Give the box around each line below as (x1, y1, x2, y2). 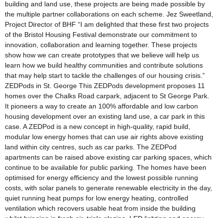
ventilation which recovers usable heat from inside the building (5, 204, 196, 212)
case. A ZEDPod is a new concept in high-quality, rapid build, (5, 122, 190, 130)
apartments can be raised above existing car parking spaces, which (5, 153, 212, 161)
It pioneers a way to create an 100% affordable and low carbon (5, 102, 198, 110)
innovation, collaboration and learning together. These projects (5, 40, 197, 49)
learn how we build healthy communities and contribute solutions (5, 61, 203, 69)
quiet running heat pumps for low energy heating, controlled (5, 194, 188, 202)
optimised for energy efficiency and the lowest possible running (5, 173, 198, 182)
